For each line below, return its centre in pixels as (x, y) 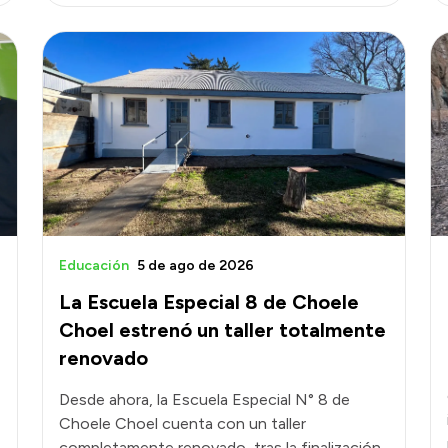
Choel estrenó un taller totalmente (222, 329)
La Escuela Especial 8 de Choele (209, 301)
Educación (94, 265)
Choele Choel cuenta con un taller (182, 423)
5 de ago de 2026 (195, 265)
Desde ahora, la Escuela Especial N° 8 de (204, 399)
